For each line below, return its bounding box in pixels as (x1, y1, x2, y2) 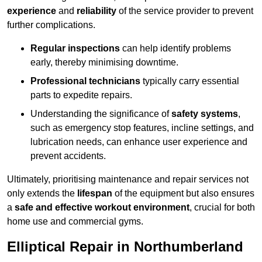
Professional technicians (30, 76, 140, 87)
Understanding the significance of (30, 109, 171, 119)
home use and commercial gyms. (7, 216, 143, 227)
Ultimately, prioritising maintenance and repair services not (7, 174, 249, 185)
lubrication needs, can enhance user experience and (30, 137, 247, 147)
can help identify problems (120, 43, 231, 54)
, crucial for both (189, 202, 255, 213)
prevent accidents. (30, 151, 106, 161)
